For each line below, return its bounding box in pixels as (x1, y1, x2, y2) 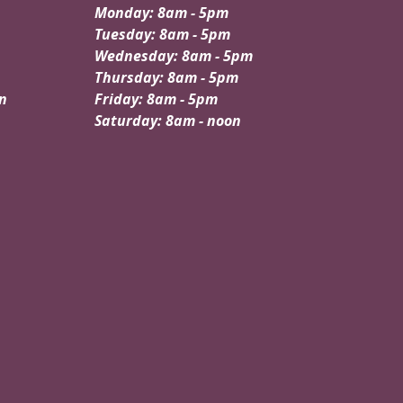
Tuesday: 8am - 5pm (94, 24, 230, 45)
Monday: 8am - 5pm (94, 3, 228, 23)
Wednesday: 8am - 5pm (94, 46, 253, 67)
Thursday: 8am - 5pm (94, 67, 238, 88)
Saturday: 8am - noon (94, 111, 241, 131)
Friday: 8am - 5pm (94, 89, 218, 110)
